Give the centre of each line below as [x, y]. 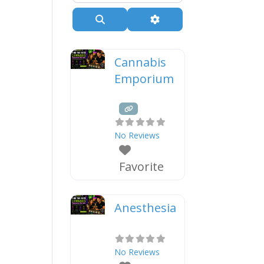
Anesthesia [145, 208]
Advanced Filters [194, 19]
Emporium [144, 79]
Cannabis [140, 62]
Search [119, 19]
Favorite [141, 167]
